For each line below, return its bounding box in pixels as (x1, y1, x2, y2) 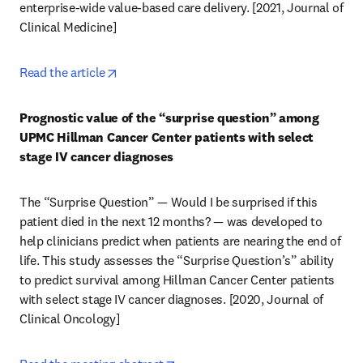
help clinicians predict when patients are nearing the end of (19, 233, 341, 249)
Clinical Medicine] (19, 19, 119, 35)
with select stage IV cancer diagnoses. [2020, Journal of (19, 291, 324, 307)
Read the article (19, 64, 105, 80)
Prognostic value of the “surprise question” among (19, 109, 319, 126)
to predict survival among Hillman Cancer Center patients (19, 271, 335, 288)
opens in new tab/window (117, 63, 256, 79)
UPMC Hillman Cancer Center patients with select (19, 129, 314, 145)
